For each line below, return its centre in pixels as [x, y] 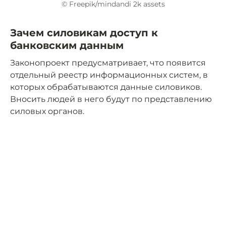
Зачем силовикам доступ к [84, 33]
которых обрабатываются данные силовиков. [106, 87]
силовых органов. [47, 111]
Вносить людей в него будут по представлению [111, 99]
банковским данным [67, 46]
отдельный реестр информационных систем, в [109, 75]
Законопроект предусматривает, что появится [108, 63]
